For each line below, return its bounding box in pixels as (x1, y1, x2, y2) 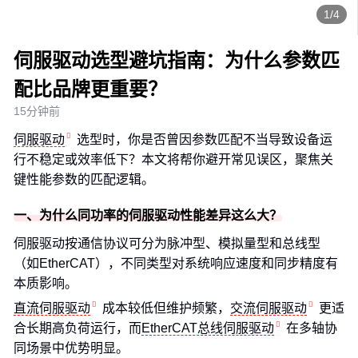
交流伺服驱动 (230, 301, 307, 315)
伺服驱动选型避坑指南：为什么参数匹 (14, 50, 340, 71)
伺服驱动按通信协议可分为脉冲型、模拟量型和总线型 (14, 237, 320, 250)
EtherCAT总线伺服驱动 (141, 321, 274, 335)
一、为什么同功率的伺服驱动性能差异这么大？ (14, 209, 282, 222)
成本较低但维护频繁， (102, 301, 230, 315)
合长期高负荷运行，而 (14, 321, 141, 335)
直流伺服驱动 (14, 301, 90, 315)
